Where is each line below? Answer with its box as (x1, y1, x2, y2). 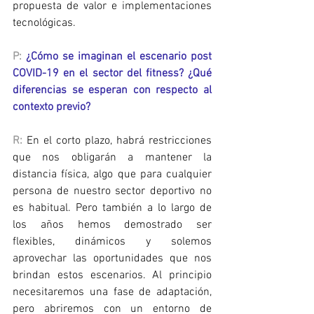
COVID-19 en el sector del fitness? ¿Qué (13, 67, 212, 81)
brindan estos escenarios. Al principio (13, 268, 212, 283)
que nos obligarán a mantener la (13, 151, 212, 165)
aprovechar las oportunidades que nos (13, 252, 212, 266)
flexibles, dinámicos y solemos (13, 235, 212, 250)
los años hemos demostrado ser (13, 218, 212, 233)
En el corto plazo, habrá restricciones (22, 134, 212, 149)
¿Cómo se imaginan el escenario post (26, 50, 212, 64)
